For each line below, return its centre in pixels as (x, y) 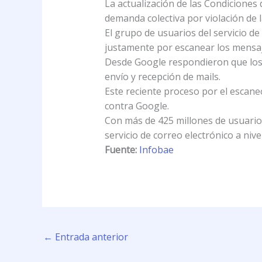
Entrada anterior (90, 237)
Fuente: (120, 149)
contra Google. (137, 106)
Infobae (156, 149)
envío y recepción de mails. (162, 76)
